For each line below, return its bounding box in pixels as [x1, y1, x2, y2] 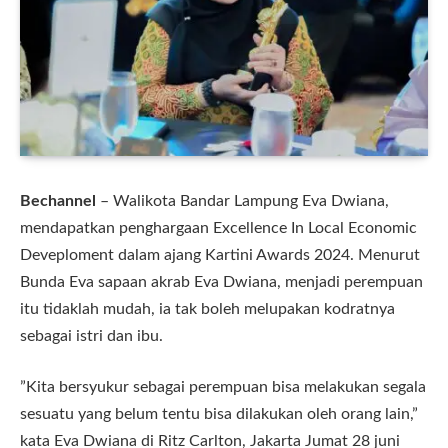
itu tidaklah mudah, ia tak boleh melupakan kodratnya [20, 300, 395, 317]
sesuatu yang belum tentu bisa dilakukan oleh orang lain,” [20, 406, 418, 423]
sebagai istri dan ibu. [20, 327, 163, 344]
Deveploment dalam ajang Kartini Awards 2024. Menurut [20, 246, 420, 263]
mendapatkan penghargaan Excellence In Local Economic [20, 219, 417, 236]
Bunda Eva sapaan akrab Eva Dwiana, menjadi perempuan [20, 273, 423, 290]
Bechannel [20, 192, 96, 209]
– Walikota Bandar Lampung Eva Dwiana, [96, 192, 389, 209]
